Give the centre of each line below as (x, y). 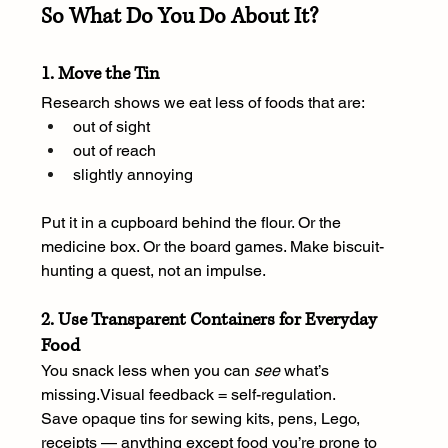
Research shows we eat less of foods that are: (202, 103)
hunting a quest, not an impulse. (153, 271)
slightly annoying (132, 175)
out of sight (111, 127)
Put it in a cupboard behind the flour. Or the (192, 223)
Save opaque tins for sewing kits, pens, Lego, (202, 419)
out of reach (114, 151)
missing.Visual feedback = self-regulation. (188, 395)
